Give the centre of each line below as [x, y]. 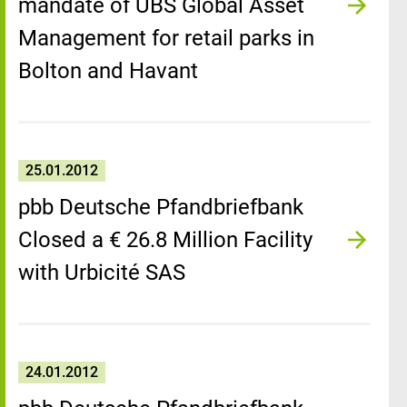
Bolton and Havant [108, 71]
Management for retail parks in [166, 38]
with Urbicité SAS [102, 273]
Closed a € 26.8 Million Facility [165, 240]
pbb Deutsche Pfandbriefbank [161, 207]
